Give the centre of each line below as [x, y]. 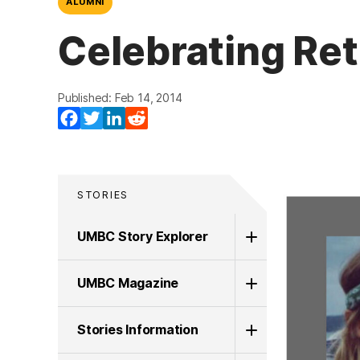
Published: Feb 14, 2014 [120, 98]
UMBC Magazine [128, 283]
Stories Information [138, 329]
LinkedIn [150, 119]
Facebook [110, 119]
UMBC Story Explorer [143, 236]
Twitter [124, 119]
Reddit [168, 119]
